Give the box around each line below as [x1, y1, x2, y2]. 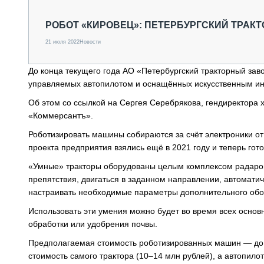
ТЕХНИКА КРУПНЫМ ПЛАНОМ [85, 47, 205, 56]
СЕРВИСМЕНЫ [85, 96, 144, 105]
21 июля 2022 [45, 39, 80, 45]
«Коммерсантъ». [28, 111, 93, 120]
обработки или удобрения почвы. [28, 219, 157, 229]
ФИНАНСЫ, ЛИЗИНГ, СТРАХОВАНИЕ [65, 33, 191, 41]
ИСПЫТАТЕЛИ [85, 59, 142, 68]
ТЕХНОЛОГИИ [85, 71, 142, 81]
